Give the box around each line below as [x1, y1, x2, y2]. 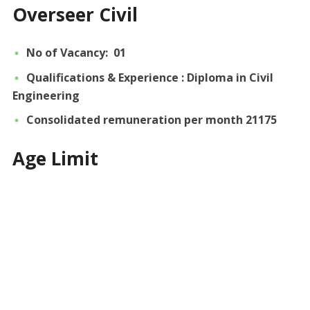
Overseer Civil [12, 1, 138, 27]
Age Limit [12, 146, 98, 172]
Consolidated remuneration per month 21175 [26, 112, 277, 128]
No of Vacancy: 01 [26, 44, 126, 60]
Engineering [12, 88, 80, 104]
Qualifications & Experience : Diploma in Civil [26, 69, 273, 85]
